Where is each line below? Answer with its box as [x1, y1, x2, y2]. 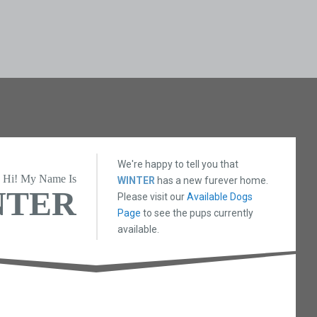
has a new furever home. [155, 174, 269, 186]
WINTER [117, 174, 156, 186]
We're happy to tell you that [117, 158, 239, 170]
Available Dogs [187, 190, 253, 202]
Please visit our [117, 190, 188, 202]
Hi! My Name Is [3, 173, 77, 185]
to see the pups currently [141, 207, 254, 219]
